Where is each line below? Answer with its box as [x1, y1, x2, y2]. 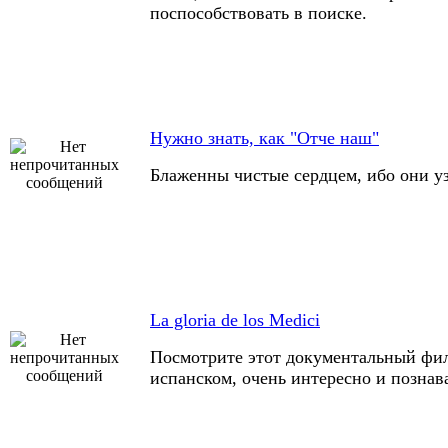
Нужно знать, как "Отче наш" [150, 128, 379, 148]
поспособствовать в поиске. [150, 3, 367, 23]
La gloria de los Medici [150, 310, 320, 330]
